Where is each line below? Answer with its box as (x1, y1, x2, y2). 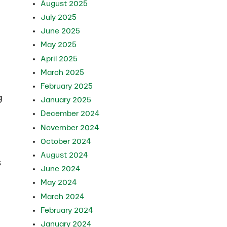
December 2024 (41, 109, 100, 118)
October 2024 (41, 137, 92, 145)
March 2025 (41, 68, 85, 77)
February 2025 (41, 82, 93, 90)
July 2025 (41, 13, 77, 21)
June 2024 (41, 165, 81, 173)
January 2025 (41, 96, 92, 104)
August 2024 (41, 150, 89, 159)
